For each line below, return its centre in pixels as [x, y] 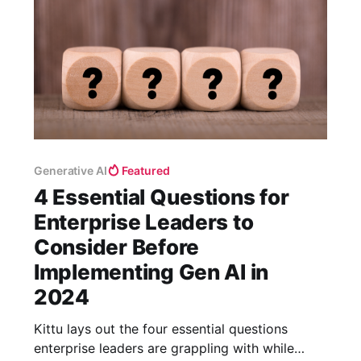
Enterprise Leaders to [143, 222]
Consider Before [116, 247]
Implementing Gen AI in [151, 272]
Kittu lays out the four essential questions [160, 328]
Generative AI [70, 170]
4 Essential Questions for [161, 197]
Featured [146, 170]
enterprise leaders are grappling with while [164, 348]
